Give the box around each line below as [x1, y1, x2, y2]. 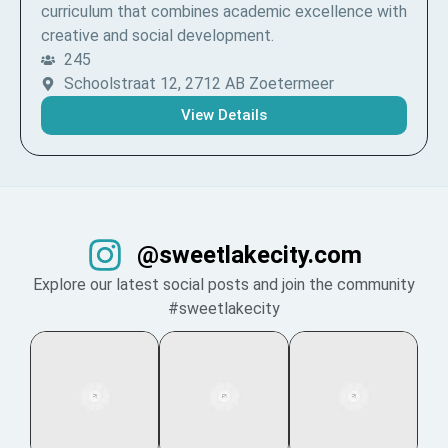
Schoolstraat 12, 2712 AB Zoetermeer [63, 74, 334, 93]
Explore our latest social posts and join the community [33, 275, 415, 294]
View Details [181, 106, 267, 124]
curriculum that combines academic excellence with [41, 2, 407, 21]
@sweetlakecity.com [136, 241, 362, 269]
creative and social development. [41, 26, 274, 45]
